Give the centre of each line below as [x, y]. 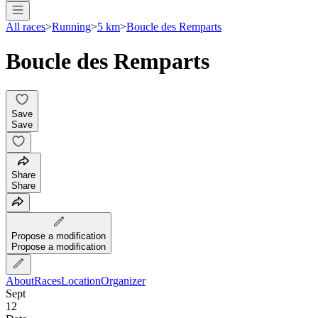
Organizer [123, 280]
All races [26, 26]
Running [71, 26]
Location [81, 280]
